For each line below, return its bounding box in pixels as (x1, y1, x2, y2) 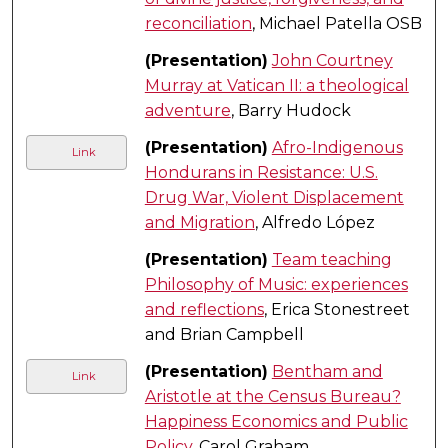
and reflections (144, 299, 264, 319)
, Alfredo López (254, 212, 375, 232)
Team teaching (271, 249, 392, 269)
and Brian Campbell (144, 324, 304, 344)
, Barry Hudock (230, 100, 351, 120)
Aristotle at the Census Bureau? (144, 386, 401, 406)
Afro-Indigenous (271, 137, 403, 157)
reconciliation (144, 13, 252, 33)
